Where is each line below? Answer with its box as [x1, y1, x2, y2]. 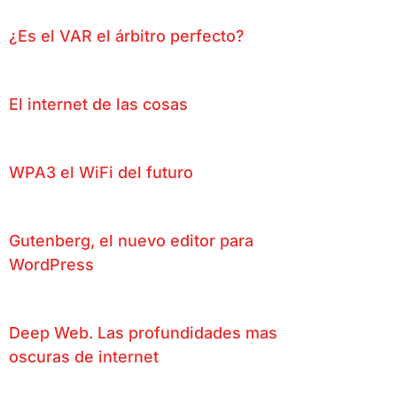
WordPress [9, 254, 94, 274]
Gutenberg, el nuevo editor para [9, 230, 253, 250]
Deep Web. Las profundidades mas [9, 323, 277, 342]
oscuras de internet [9, 346, 159, 366]
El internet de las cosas [9, 94, 188, 113]
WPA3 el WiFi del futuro [9, 162, 193, 182]
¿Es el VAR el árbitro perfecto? [9, 26, 245, 45]
